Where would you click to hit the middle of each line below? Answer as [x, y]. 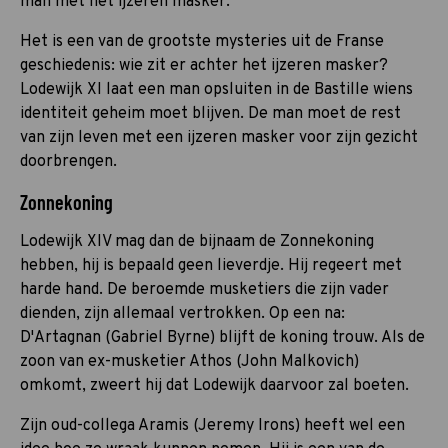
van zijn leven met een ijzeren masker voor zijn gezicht [219, 137]
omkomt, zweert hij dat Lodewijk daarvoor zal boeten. [214, 385]
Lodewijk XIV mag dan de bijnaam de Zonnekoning [197, 241]
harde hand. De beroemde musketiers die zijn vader [204, 289]
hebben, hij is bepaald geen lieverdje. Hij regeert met [211, 265]
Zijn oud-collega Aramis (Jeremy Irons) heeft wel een [212, 425]
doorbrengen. [68, 161]
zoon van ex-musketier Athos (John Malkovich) [189, 361]
